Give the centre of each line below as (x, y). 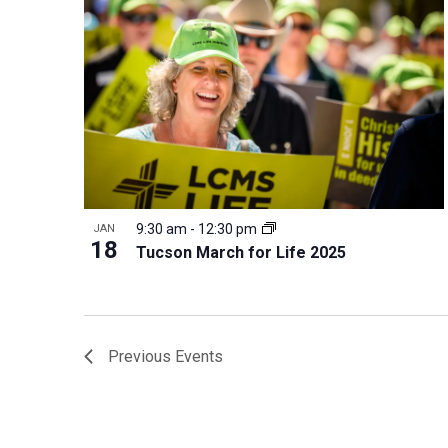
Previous (141, 356)
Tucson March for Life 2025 (241, 252)
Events (199, 356)
